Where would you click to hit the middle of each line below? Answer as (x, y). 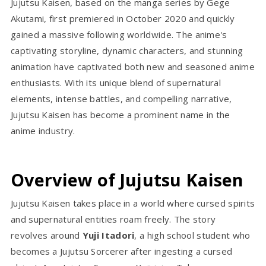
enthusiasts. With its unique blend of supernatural (116, 82)
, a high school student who (192, 235)
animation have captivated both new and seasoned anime (133, 66)
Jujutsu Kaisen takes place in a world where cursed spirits (133, 203)
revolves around (47, 235)
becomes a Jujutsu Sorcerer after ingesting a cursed (122, 251)
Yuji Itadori (108, 235)
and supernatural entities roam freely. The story (113, 219)
